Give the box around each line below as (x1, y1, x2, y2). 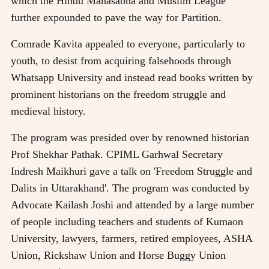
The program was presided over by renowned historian (11, 131, 249, 144)
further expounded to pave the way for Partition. (11, 11, 222, 23)
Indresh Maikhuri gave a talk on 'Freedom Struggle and (11, 165, 252, 177)
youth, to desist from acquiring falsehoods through (11, 54, 231, 67)
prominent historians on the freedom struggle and (11, 88, 226, 100)
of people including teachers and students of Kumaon (11, 215, 243, 228)
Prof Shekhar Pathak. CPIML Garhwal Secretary (11, 148, 223, 160)
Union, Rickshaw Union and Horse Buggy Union (11, 249, 226, 261)
